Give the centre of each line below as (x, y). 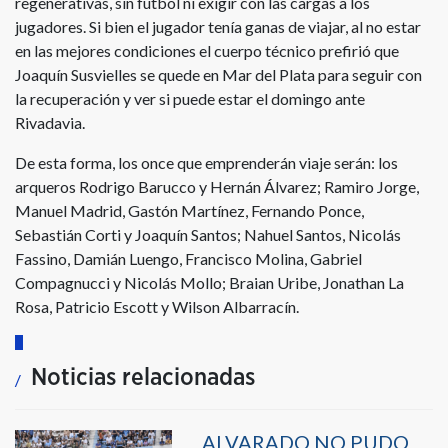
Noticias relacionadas (143, 378)
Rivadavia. (50, 122)
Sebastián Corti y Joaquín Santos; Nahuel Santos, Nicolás (208, 234)
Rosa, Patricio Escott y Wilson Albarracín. (157, 306)
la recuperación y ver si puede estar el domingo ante (190, 98)
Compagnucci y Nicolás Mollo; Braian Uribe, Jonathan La (209, 282)
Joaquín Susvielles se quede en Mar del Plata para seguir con (218, 74)
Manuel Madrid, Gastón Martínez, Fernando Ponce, (189, 210)
